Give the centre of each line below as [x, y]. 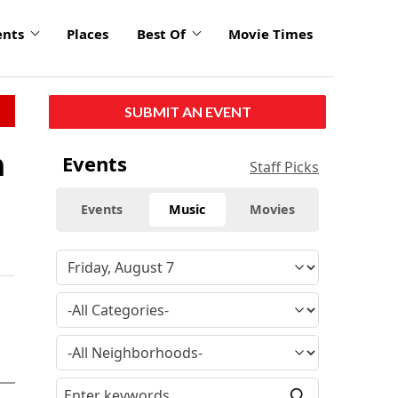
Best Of [161, 34]
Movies [273, 209]
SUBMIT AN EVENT [187, 111]
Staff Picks [284, 167]
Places [88, 34]
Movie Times [271, 34]
